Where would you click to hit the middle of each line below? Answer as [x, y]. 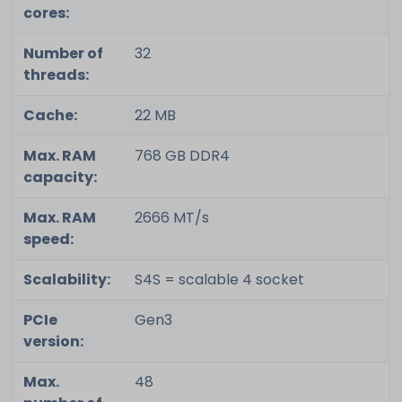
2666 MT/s [171, 218]
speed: [48, 239]
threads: [56, 75]
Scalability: [66, 280]
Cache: [50, 115]
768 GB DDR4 [182, 156]
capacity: [60, 177]
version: [53, 341]
